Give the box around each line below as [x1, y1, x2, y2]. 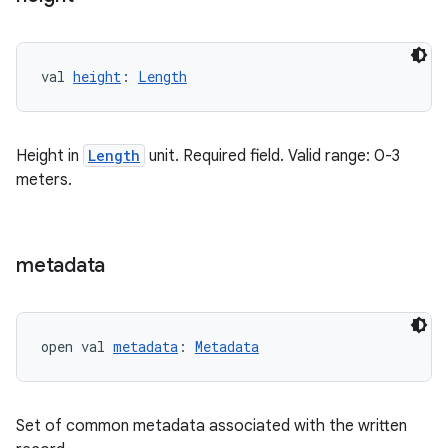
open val [41, 337, 113, 356]
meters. [16, 170, 72, 190]
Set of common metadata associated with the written [16, 416, 407, 436]
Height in [16, 146, 83, 166]
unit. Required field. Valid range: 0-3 [145, 146, 400, 166]
